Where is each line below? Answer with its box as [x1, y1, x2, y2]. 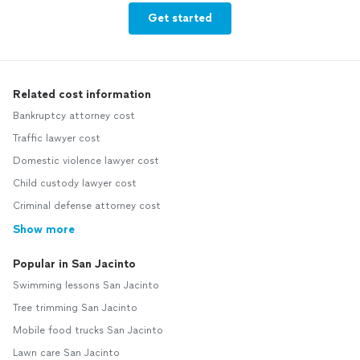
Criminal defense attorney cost [13, 200, 161, 212]
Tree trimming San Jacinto [13, 302, 137, 314]
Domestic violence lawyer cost [13, 155, 159, 167]
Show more [13, 223, 75, 237]
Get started [148, 11, 212, 26]
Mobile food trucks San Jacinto [13, 325, 163, 337]
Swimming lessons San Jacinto [13, 280, 159, 292]
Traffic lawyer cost [13, 133, 100, 145]
